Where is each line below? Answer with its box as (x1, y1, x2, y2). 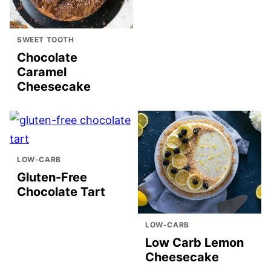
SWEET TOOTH (17, 35, 74, 45)
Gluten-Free (17, 170, 87, 185)
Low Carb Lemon (145, 235, 244, 250)
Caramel (17, 65, 67, 80)
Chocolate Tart (17, 184, 105, 200)
